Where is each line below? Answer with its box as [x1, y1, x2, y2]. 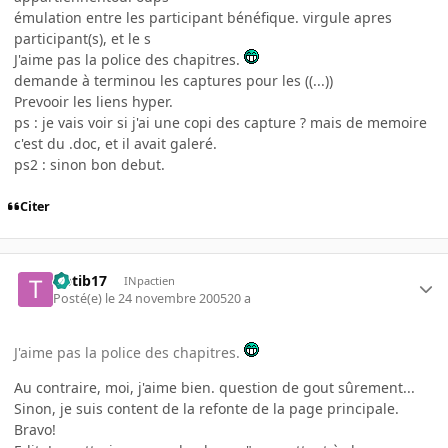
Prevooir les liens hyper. [14, 91, 173, 111]
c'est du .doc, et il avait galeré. [14, 133, 217, 153]
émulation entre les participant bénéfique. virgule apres [14, 7, 392, 27]
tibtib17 [53, 270, 108, 290]
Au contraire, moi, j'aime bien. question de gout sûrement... [14, 378, 415, 398]
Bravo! [14, 420, 56, 440]
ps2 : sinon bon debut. [14, 154, 165, 174]
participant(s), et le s [14, 28, 151, 48]
